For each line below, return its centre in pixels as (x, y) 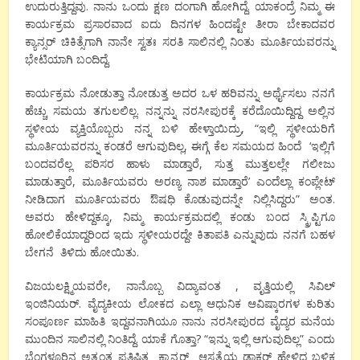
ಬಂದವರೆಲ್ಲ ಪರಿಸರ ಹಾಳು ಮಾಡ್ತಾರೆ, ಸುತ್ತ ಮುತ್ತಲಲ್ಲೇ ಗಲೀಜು (180, 163)
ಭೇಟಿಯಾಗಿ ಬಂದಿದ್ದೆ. (68, 59)
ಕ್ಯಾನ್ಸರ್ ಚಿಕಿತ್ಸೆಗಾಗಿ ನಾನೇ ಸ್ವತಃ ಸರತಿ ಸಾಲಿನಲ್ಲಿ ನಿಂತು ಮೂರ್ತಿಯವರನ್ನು (180, 41)
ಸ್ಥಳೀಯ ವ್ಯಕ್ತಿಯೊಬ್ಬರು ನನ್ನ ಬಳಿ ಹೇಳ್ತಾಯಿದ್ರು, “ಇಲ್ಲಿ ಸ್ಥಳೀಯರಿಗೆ (180, 128)
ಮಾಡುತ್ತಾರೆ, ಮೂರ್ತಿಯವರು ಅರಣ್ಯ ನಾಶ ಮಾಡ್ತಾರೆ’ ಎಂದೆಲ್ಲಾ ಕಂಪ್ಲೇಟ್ (180, 181)
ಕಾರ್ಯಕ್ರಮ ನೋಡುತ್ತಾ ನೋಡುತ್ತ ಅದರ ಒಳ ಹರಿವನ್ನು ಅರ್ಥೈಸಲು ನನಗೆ (180, 92)
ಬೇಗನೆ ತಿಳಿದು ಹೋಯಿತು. (82, 252)
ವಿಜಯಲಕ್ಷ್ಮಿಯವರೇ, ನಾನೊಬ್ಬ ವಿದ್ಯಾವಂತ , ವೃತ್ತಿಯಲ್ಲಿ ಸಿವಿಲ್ (180, 285)
